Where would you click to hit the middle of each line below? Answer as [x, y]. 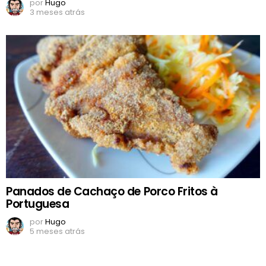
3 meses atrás [57, 12]
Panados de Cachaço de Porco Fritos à [112, 192]
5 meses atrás [57, 232]
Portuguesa [38, 204]
